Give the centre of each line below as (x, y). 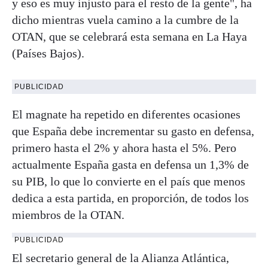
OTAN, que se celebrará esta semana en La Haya (130, 36)
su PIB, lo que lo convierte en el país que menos (129, 181)
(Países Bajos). (48, 53)
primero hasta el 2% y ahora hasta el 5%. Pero (124, 148)
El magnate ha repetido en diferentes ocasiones (126, 114)
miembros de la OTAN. (68, 215)
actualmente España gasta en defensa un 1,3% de (130, 165)
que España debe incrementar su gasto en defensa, (133, 131)
